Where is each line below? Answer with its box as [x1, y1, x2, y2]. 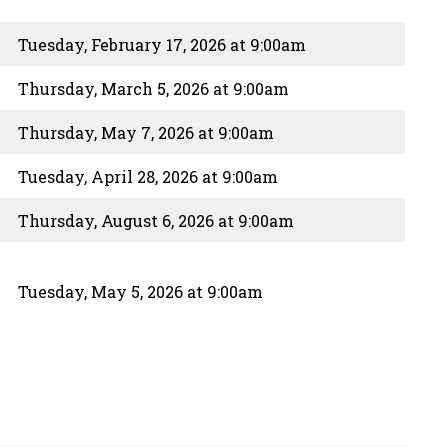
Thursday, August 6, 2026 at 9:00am [18, 210, 294, 231]
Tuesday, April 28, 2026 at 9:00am [18, 166, 278, 187]
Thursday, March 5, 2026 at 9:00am [18, 78, 289, 99]
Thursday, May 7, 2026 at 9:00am [18, 122, 274, 143]
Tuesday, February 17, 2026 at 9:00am [18, 34, 306, 55]
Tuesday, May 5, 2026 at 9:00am [18, 281, 263, 302]
